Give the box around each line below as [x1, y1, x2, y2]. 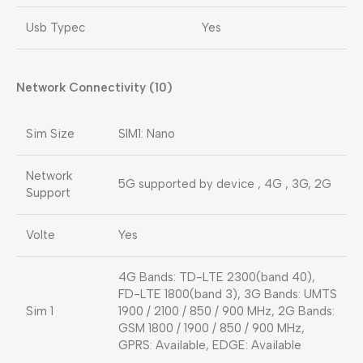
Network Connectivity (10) [16, 80, 173, 96]
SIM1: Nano [118, 126, 175, 142]
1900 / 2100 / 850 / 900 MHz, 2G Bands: [118, 304, 335, 319]
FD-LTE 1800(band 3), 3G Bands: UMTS [118, 287, 337, 302]
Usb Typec [26, 20, 85, 36]
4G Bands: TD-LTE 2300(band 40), [118, 270, 315, 285]
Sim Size [26, 126, 75, 142]
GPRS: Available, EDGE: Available [118, 338, 301, 353]
